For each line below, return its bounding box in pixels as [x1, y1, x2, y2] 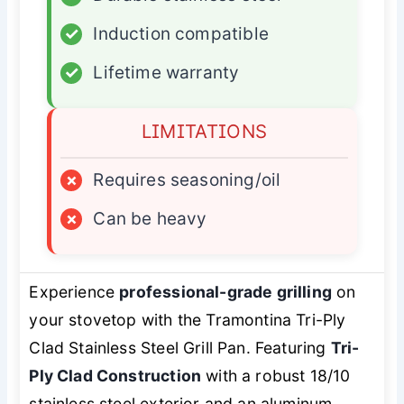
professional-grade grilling [119, 281, 332, 301]
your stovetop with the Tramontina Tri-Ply [29, 309, 346, 329]
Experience [29, 281, 120, 301]
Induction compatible [93, 23, 269, 44]
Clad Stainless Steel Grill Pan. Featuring [29, 337, 331, 357]
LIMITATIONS [141, 119, 268, 142]
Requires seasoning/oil [93, 169, 281, 190]
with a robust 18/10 [201, 365, 351, 385]
